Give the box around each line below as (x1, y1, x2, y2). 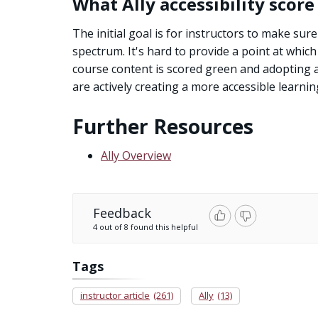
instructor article (80, 288, 150, 302)
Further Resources (72, 112, 253, 140)
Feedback (93, 204, 151, 221)
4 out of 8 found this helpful (93, 221, 198, 232)
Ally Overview (101, 147, 171, 163)
